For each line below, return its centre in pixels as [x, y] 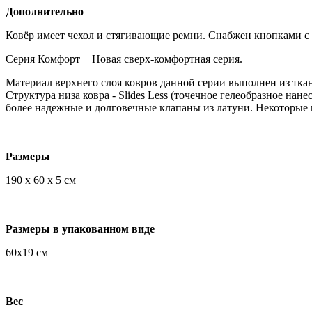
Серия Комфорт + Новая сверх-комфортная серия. [124, 59]
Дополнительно [45, 12]
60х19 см [27, 253]
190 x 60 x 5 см [41, 180]
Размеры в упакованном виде [80, 229]
